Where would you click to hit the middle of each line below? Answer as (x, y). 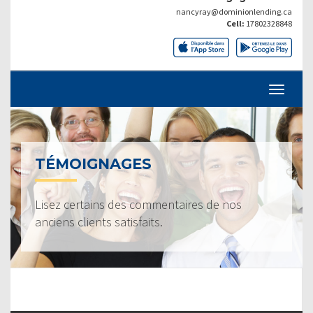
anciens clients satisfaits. (99, 221)
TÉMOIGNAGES (93, 163)
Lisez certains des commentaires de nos (138, 204)
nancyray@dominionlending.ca (234, 11)
